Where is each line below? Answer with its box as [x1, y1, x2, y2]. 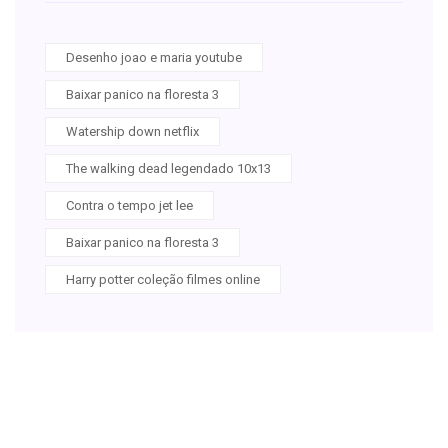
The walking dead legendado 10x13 [66, 160, 271, 176]
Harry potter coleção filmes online [66, 271, 260, 287]
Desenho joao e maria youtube [66, 49, 242, 65]
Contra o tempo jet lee [66, 197, 193, 213]
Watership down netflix [66, 123, 199, 139]
